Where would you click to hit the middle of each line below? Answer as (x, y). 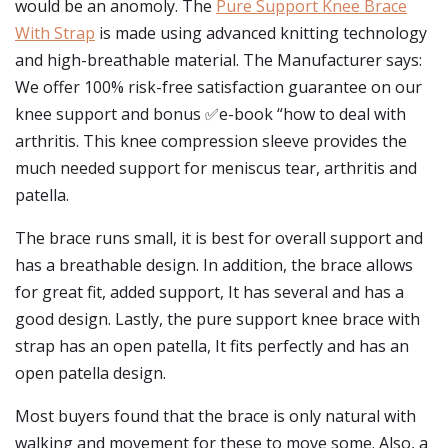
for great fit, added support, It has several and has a (209, 292)
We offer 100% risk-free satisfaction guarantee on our (218, 87)
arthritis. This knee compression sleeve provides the (211, 141)
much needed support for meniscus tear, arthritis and (216, 168)
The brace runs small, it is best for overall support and (219, 238)
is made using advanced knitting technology (261, 33)
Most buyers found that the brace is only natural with (215, 416)
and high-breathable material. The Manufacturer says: (218, 60)
